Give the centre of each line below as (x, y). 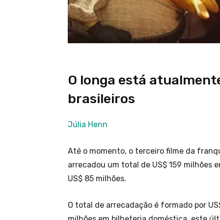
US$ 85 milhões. (98, 179)
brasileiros (101, 99)
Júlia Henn (88, 125)
